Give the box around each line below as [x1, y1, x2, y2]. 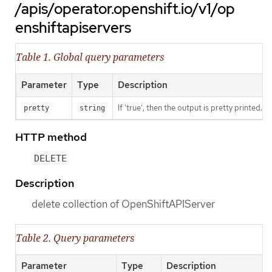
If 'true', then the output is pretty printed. [118, 103, 262, 114]
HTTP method [15, 130, 87, 144]
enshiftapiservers [15, 18, 131, 38]
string [80, 104, 105, 113]
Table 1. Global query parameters [16, 50, 164, 64]
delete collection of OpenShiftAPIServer [32, 197, 215, 211]
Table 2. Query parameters [16, 231, 134, 245]
